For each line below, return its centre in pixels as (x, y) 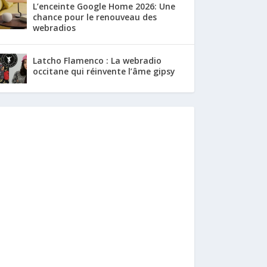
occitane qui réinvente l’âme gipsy (104, 71)
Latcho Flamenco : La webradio (97, 60)
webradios (54, 27)
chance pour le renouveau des (95, 17)
